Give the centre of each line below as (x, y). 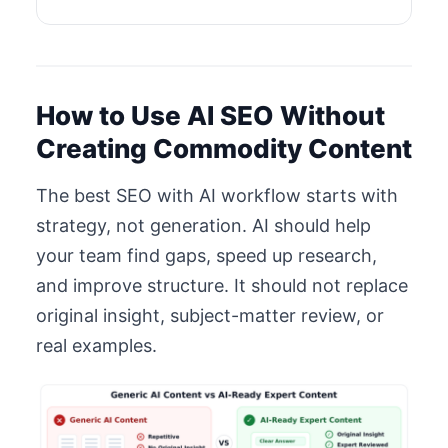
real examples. (96, 345)
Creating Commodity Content (224, 148)
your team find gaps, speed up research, (206, 255)
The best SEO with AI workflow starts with (217, 195)
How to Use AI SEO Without (210, 115)
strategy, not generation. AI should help (203, 225)
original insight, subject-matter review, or (210, 315)
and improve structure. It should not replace (222, 285)
